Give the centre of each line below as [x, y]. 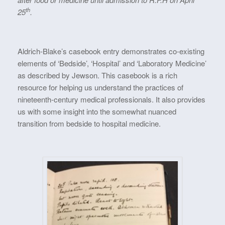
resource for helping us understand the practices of [100, 87]
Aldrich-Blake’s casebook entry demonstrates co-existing [111, 51]
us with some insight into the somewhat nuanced [97, 111]
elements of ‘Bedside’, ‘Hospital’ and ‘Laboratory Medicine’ [112, 63]
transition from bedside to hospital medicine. [89, 123]
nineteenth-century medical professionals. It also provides [111, 99]
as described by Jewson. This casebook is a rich [97, 75]
